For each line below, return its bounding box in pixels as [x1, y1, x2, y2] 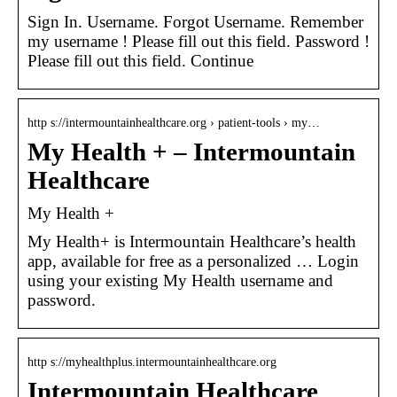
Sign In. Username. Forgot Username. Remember [27, 12, 363, 31]
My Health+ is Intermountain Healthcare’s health [27, 231, 356, 251]
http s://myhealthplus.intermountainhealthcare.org [27, 354, 276, 369]
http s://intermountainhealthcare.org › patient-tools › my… [27, 115, 320, 129]
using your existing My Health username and [27, 270, 333, 290]
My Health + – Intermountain [27, 137, 355, 166]
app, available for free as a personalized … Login [27, 251, 359, 270]
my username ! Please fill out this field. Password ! [27, 31, 370, 51]
